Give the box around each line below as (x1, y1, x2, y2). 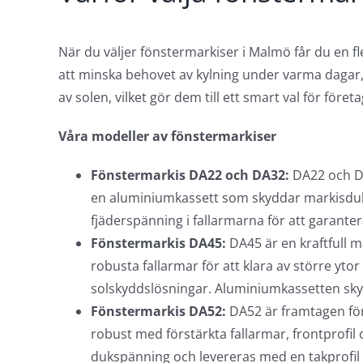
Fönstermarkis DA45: (90, 233, 229, 252)
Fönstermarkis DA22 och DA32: (90, 165, 293, 184)
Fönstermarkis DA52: (90, 301, 229, 320)
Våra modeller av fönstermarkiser (58, 126, 276, 145)
